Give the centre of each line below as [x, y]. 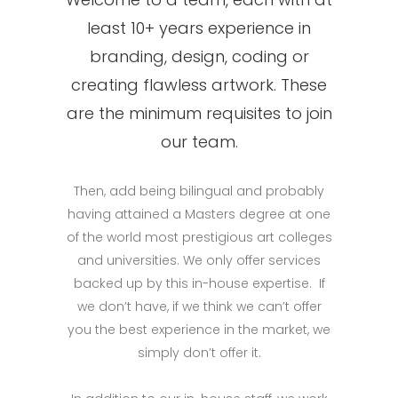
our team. [199, 141]
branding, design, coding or [199, 56]
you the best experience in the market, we [199, 329]
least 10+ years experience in [199, 28]
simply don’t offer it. [199, 352]
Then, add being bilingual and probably [199, 191]
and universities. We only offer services [199, 260]
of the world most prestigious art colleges [199, 237]
